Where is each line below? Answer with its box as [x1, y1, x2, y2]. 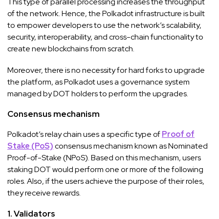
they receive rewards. [7, 187, 81, 198]
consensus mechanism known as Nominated [53, 140, 208, 151]
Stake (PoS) [7, 140, 53, 151]
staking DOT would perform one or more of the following [7, 164, 203, 175]
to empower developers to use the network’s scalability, [7, 20, 201, 30]
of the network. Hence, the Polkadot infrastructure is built [7, 8, 205, 19]
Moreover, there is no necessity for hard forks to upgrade [7, 65, 205, 75]
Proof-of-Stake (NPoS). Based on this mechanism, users [7, 152, 201, 163]
